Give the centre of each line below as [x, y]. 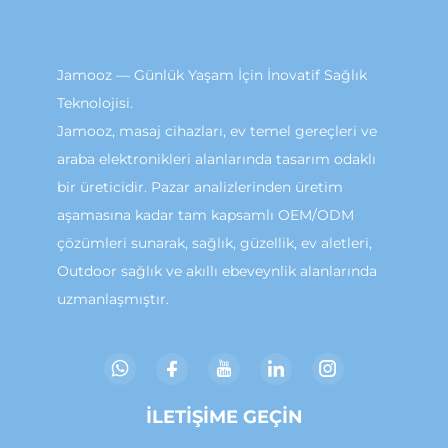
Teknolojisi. [94, 103]
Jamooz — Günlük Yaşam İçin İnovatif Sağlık [211, 75]
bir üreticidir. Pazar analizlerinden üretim [199, 187]
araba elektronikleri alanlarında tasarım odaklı [216, 159]
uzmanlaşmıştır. [112, 299]
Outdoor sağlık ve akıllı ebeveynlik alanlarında [216, 271]
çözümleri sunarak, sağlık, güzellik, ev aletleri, [214, 243]
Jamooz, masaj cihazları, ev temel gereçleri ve [216, 131]
